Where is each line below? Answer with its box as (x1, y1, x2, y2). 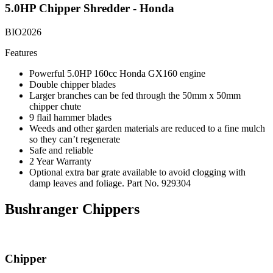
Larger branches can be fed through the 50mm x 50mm (29, 90, 241, 101)
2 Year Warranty (29, 156, 91, 167)
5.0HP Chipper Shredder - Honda (5, 2, 174, 15)
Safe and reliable (29, 145, 93, 156)
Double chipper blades (29, 79, 116, 90)
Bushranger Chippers (5, 201, 140, 217)
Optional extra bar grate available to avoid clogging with (29, 167, 246, 178)
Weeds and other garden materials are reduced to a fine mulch (29, 123, 265, 134)
